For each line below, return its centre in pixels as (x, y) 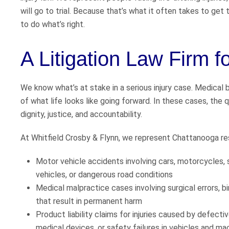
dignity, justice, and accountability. (81, 114)
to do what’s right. (53, 25)
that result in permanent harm (89, 201)
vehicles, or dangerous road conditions (104, 175)
